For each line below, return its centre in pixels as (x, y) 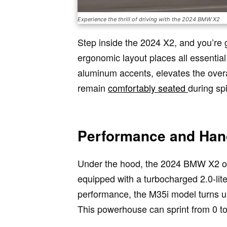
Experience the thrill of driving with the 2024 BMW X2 (149, 20)
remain (93, 88)
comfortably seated (148, 88)
